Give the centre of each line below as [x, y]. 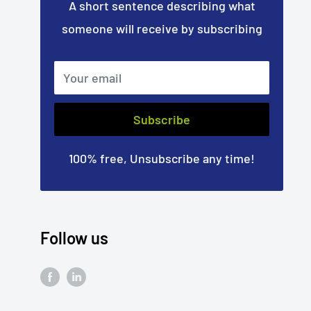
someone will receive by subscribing [162, 28]
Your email [92, 78]
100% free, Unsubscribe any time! [162, 158]
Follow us [74, 238]
